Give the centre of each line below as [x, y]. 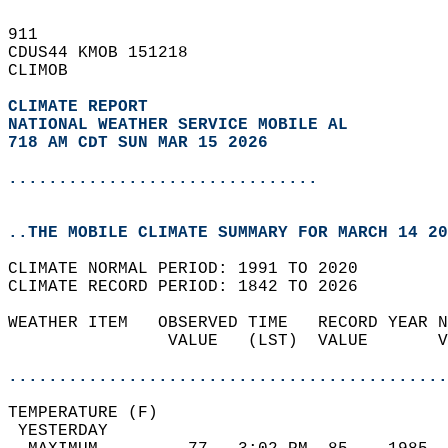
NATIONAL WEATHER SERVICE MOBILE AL [178, 125]
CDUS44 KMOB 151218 [108, 53]
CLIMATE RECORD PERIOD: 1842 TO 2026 [193, 287]
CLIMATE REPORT [83, 107]
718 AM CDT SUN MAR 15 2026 [138, 143]
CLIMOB [48, 71]
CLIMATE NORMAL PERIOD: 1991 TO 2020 [193, 269]
